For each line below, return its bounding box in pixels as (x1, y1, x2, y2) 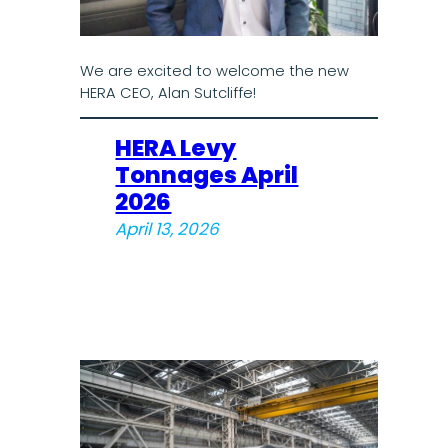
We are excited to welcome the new (79, 60, 349, 81)
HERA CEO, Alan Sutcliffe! (79, 82, 256, 103)
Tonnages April (115, 159, 299, 192)
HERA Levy (115, 132, 237, 165)
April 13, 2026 (115, 217, 220, 242)
